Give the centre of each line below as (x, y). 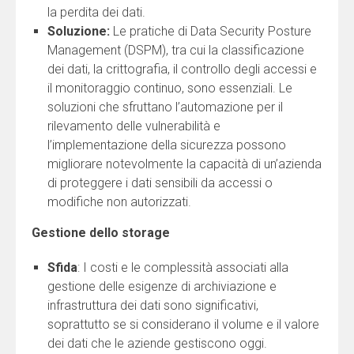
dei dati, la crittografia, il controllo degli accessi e (182, 70)
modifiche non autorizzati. (119, 202)
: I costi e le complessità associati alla (183, 268)
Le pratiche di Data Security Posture (211, 32)
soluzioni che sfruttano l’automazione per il (165, 107)
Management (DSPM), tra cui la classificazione (176, 51)
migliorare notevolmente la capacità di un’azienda (185, 164)
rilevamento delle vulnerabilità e (134, 126)
